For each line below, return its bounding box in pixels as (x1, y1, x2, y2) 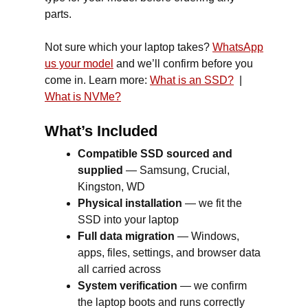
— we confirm (177, 280, 247, 291)
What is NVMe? (45, 91, 121, 102)
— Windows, (175, 230, 239, 242)
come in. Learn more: (45, 74, 150, 86)
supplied (78, 164, 123, 176)
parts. (45, 8, 71, 20)
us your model (45, 58, 113, 69)
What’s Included (45, 122, 157, 140)
